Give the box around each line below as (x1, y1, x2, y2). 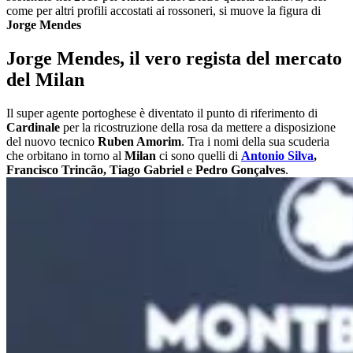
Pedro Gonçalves (195, 163, 285, 177)
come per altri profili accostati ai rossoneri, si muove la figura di (6, 4, 321, 18)
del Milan (6, 69, 84, 91)
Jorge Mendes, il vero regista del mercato (6, 48, 342, 69)
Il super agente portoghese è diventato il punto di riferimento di (6, 106, 318, 121)
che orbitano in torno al (6, 149, 124, 163)
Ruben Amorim (98, 135, 181, 149)
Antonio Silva (241, 149, 314, 163)
